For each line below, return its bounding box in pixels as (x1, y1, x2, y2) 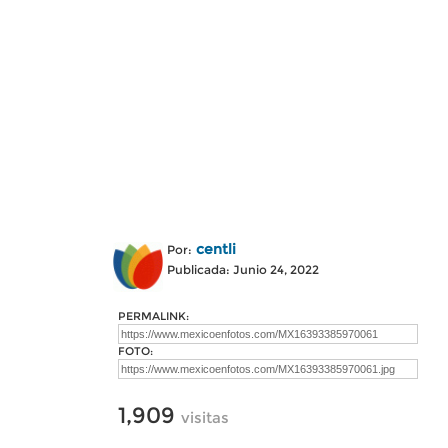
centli (196, 240, 236, 258)
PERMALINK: (118, 309, 189, 323)
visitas (181, 408, 229, 427)
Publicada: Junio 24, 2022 (167, 262, 319, 277)
